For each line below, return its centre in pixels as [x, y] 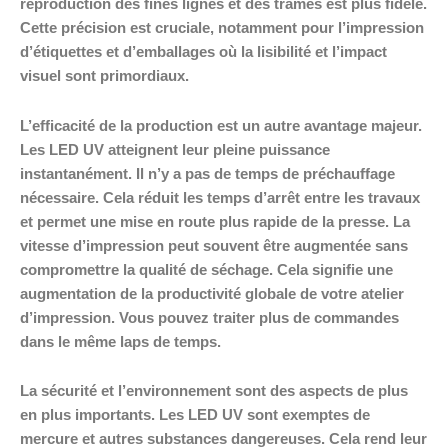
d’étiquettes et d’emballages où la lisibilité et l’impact [203, 52]
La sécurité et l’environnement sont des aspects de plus [214, 391]
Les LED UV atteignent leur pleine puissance [175, 149]
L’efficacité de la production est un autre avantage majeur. [221, 125]
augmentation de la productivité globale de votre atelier [212, 293]
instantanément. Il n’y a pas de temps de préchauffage [207, 173]
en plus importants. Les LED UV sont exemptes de [195, 415]
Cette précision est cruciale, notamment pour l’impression [222, 28]
